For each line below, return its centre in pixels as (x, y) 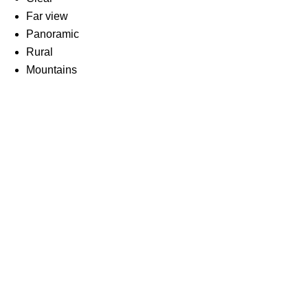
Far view (47, 16)
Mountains (52, 69)
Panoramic (53, 34)
